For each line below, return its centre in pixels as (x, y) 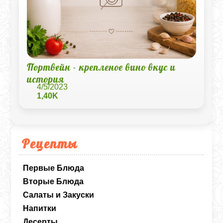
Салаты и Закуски (59, 195)
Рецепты (50, 143)
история (46, 79)
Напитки (40, 208)
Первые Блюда (54, 168)
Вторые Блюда (54, 181)
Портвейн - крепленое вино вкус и (102, 67)
